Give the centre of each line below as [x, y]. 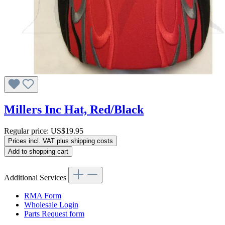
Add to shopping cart [38, 151]
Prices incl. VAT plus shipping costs [61, 141]
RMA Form [43, 195]
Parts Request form [54, 213]
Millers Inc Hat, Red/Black [74, 109]
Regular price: [27, 131]
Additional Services [36, 177]
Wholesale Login [51, 204]
